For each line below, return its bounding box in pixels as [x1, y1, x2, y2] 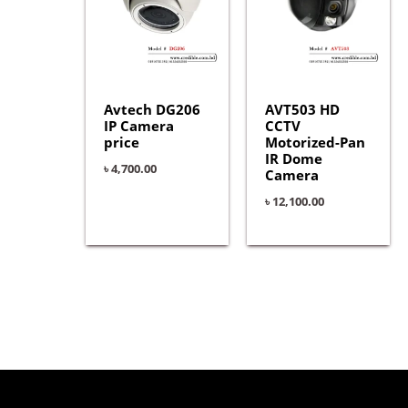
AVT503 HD [264, 100, 340, 119]
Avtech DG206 [103, 100, 200, 119]
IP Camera [103, 117, 174, 136]
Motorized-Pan [264, 133, 365, 152]
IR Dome [264, 149, 322, 168]
